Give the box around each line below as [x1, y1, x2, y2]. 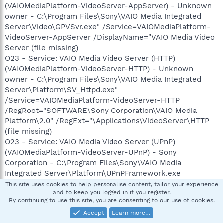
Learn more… [111, 209, 150, 216]
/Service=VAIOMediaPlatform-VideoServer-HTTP [5, 95, 180, 105]
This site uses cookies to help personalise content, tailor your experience [5, 181, 218, 188]
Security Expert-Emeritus [34, 208, 108, 216]
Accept [83, 209, 104, 216]
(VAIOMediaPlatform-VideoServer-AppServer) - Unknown [5, 1, 212, 10]
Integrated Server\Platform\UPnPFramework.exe [5, 168, 181, 178]
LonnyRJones [34, 196, 83, 206]
